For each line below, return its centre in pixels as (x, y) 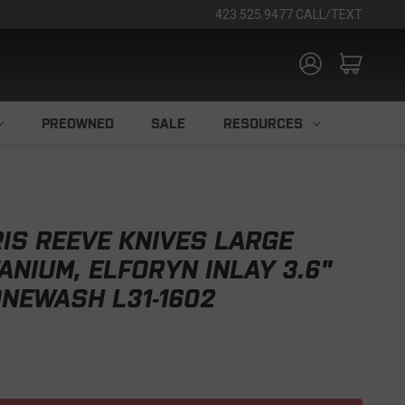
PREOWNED (77, 123)
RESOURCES (263, 123)
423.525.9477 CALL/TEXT (289, 14)
